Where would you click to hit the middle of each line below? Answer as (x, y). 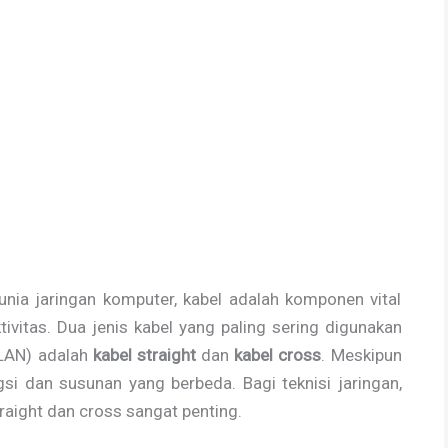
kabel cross (278, 354)
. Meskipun (361, 354)
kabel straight (144, 354)
